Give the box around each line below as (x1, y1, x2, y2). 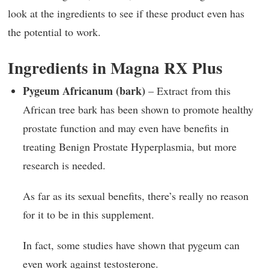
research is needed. (23, 158, 106, 172)
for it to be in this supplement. (23, 207, 154, 222)
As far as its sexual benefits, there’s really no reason (23, 189, 249, 203)
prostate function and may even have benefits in (23, 121, 229, 135)
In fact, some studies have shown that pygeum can (23, 238, 240, 252)
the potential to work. (8, 25, 101, 39)
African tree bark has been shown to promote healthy (23, 102, 253, 116)
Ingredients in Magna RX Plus (8, 56, 223, 79)
